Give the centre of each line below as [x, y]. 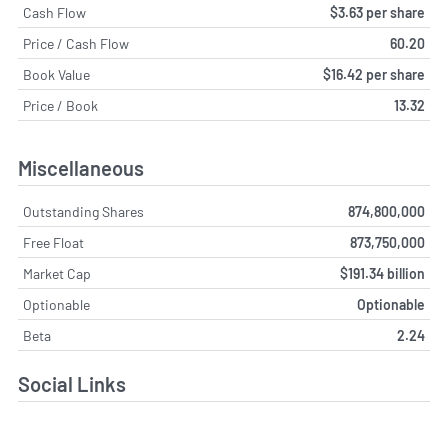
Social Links [72, 384]
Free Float [53, 243]
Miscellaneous [81, 168]
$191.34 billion [382, 274]
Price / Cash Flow [76, 43]
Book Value [56, 74]
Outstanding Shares [83, 212]
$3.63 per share [377, 12]
